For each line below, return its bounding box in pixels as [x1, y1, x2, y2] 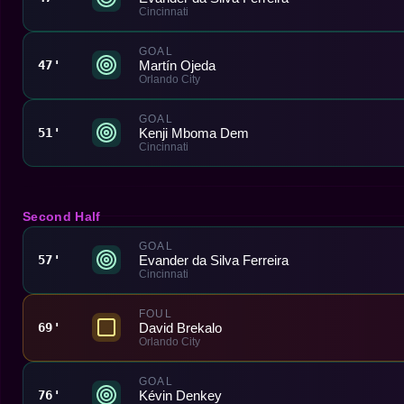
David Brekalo [139, 319, 222, 335]
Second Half [23, 208, 101, 224]
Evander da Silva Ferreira [139, 252, 289, 268]
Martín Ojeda [139, 57, 216, 73]
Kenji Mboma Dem [139, 124, 249, 141]
